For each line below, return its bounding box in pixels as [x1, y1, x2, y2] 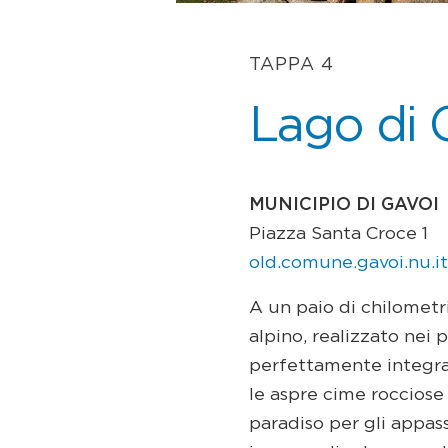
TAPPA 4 [249, 55, 335, 74]
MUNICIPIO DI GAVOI [249, 196, 439, 214]
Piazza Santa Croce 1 [249, 225, 428, 243]
